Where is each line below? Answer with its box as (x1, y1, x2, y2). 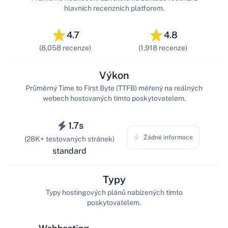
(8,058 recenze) (39, 44, 91, 52)
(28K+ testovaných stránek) (24, 135, 115, 144)
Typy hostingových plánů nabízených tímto (45, 188, 183, 196)
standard (52, 146, 87, 156)
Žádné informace (143, 133, 193, 141)
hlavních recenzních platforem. (64, 4, 164, 12)
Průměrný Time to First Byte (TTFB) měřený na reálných (25, 83, 203, 92)
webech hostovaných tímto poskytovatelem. (42, 94, 186, 102)
